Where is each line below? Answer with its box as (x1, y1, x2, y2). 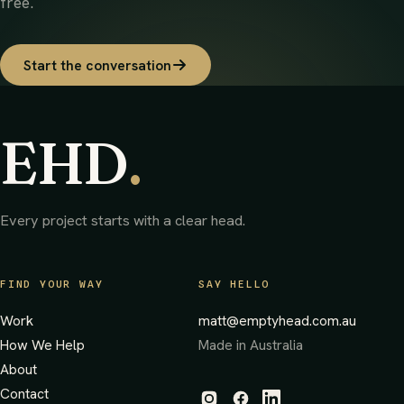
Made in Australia (198, 335, 303, 354)
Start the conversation (23, 55, 172, 75)
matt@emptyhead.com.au (198, 311, 356, 330)
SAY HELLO (198, 278, 271, 291)
